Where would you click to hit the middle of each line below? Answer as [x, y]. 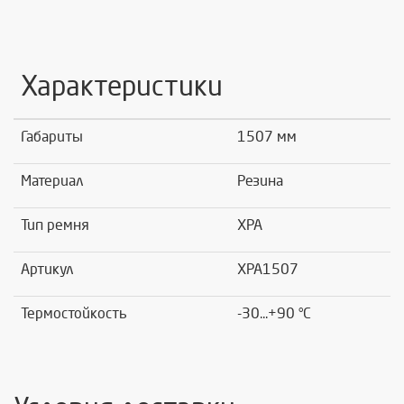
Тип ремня [55, 225]
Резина [260, 181]
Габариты [52, 137]
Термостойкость [74, 314]
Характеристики [122, 87]
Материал [52, 181]
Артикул [47, 270]
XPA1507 [268, 270]
